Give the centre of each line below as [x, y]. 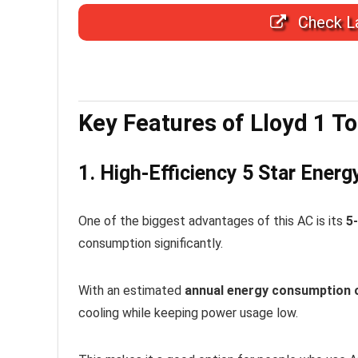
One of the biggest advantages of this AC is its [212, 221]
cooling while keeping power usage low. [188, 312]
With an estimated [131, 290]
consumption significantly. [151, 243]
